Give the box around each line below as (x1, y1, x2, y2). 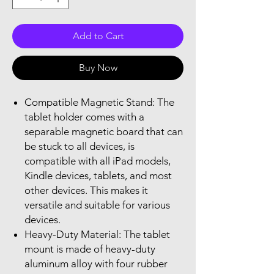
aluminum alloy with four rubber (24, 257, 168, 270)
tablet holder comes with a (24, 110, 144, 123)
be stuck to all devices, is (24, 139, 135, 152)
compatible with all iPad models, (24, 154, 171, 167)
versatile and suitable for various (24, 198, 170, 211)
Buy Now (78, 61, 117, 73)
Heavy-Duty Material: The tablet (24, 228, 170, 240)
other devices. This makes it (24, 183, 148, 196)
